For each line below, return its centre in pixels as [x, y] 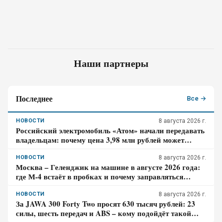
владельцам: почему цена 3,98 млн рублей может [100, 140]
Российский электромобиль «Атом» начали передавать [110, 130]
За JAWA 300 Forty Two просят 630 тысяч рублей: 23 [106, 204]
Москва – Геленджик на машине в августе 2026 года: [108, 167]
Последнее [34, 98]
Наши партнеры [111, 63]
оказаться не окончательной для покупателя [93, 149]
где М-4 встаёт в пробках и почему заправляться [100, 176]
